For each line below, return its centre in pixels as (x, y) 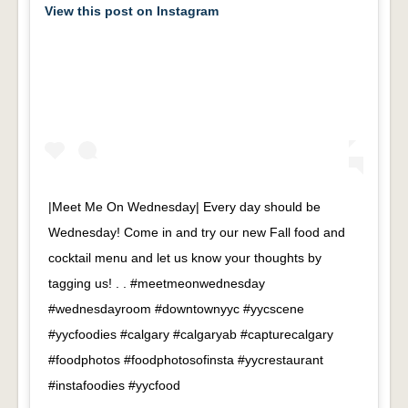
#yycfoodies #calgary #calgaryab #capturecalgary (191, 335)
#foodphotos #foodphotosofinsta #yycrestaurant (186, 360)
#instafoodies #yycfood (114, 386)
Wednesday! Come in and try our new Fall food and (197, 233)
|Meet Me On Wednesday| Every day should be (184, 207)
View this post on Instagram (132, 10)
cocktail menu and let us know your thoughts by (185, 258)
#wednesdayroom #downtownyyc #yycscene (176, 309)
